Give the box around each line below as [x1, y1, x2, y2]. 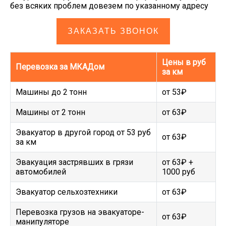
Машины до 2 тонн [16, 87, 87, 97]
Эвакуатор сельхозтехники [16, 187, 118, 197]
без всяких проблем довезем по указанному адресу [10, 1, 208, 11]
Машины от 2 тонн [16, 107, 85, 117]
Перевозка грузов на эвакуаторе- [16, 207, 144, 217]
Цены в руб [162, 58, 206, 67]
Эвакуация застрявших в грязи [16, 157, 133, 167]
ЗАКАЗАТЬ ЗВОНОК [67, 27, 159, 35]
